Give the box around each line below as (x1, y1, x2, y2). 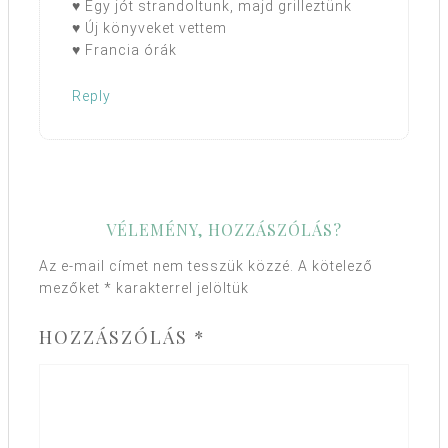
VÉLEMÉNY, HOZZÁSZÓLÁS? (106, 219, 342, 241)
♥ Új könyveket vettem (72, 20, 227, 37)
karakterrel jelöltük (112, 280, 249, 297)
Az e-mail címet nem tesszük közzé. (39, 258, 294, 275)
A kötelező (298, 258, 373, 275)
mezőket (39, 280, 104, 297)
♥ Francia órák (72, 42, 177, 59)
